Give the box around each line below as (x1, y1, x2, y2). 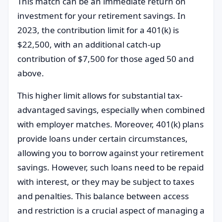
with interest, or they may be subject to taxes (17, 176, 194, 187)
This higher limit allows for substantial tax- (17, 90, 182, 101)
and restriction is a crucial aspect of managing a (17, 205, 205, 216)
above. (17, 67, 44, 79)
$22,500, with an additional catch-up (17, 39, 161, 50)
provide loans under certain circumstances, (17, 133, 188, 144)
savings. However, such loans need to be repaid (17, 162, 204, 173)
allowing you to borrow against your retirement (17, 147, 204, 159)
